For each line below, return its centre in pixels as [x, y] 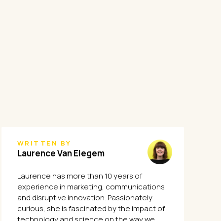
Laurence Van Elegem [61, 153]
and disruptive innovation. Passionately [85, 198]
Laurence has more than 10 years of [80, 176]
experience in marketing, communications [91, 187]
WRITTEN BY [44, 143]
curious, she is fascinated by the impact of [91, 208]
